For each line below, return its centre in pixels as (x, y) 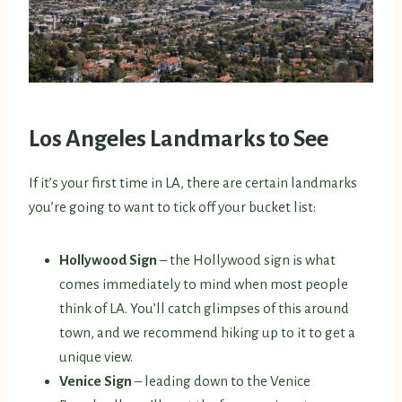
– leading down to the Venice (223, 381)
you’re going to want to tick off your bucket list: (172, 207)
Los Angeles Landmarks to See (179, 140)
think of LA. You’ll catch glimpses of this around (204, 309)
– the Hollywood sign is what (248, 260)
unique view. (96, 357)
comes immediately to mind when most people (204, 284)
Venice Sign (97, 381)
